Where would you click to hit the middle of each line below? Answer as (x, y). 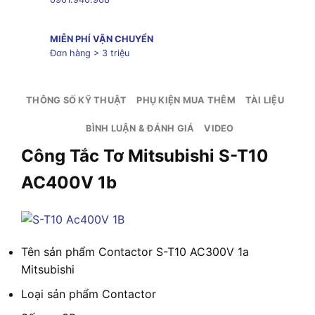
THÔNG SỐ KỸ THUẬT (77, 100)
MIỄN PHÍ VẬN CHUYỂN (101, 39)
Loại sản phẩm (60, 294)
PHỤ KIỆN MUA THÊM (186, 100)
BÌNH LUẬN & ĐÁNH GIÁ (140, 128)
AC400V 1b (69, 182)
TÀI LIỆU (264, 100)
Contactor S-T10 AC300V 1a (174, 252)
